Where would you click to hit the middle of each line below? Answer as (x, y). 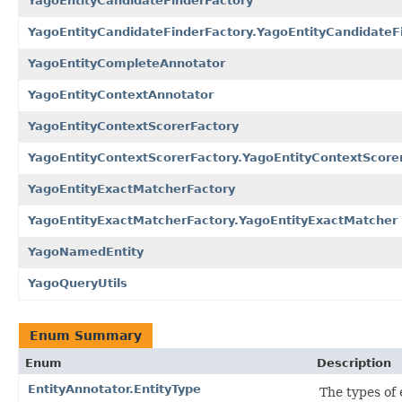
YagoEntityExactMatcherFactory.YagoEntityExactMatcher (213, 220)
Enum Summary (86, 335)
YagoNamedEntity (86, 251)
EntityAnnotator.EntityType (114, 389)
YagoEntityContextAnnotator (121, 94)
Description (354, 363)
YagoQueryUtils (78, 283)
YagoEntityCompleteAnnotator (127, 63)
